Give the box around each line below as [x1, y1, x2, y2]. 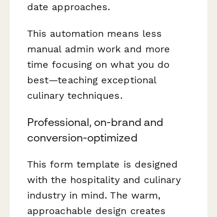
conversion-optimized [27, 131, 138, 144]
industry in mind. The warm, [27, 189, 161, 201]
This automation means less [27, 28, 162, 40]
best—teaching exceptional [27, 74, 156, 86]
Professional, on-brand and [27, 116, 164, 129]
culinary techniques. [27, 90, 123, 102]
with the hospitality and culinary [27, 174, 181, 186]
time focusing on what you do [27, 59, 170, 71]
